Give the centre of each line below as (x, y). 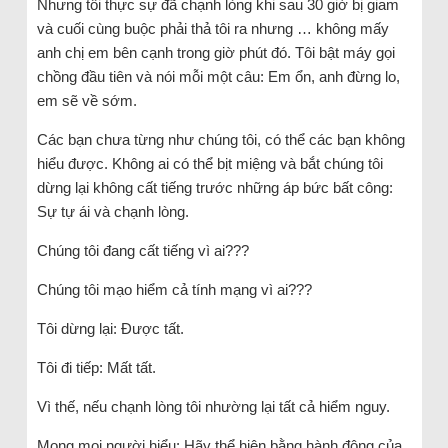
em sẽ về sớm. (86, 100)
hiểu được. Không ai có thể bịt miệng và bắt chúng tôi (209, 163)
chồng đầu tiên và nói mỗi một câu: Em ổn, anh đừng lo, (218, 76)
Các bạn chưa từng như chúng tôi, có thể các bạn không (220, 139)
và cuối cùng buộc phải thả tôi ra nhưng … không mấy (212, 28)
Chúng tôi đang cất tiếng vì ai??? (142, 250)
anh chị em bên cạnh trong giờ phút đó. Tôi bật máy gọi (215, 52)
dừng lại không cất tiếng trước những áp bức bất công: (214, 187)
